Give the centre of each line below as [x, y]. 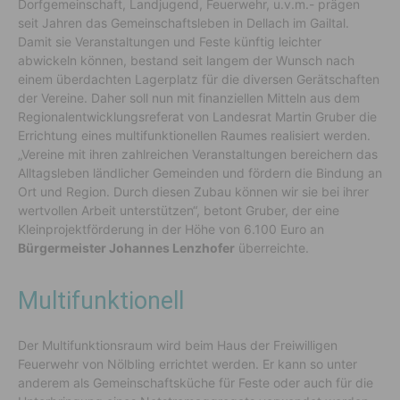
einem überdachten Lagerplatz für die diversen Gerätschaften [199, 79]
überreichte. [272, 248]
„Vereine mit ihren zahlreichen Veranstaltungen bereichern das [198, 154]
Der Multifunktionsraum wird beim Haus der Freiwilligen [178, 345]
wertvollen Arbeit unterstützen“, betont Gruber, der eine [179, 210]
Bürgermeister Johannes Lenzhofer [126, 248]
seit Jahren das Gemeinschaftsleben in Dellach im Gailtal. [183, 23]
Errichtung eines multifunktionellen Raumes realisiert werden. [194, 135]
